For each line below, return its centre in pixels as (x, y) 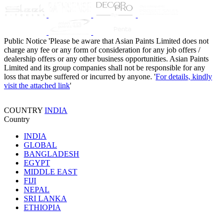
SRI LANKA (45, 198)
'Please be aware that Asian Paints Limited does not (129, 41)
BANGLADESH (52, 154)
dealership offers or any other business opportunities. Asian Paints (106, 58)
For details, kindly (184, 76)
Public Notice (25, 41)
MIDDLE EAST (51, 171)
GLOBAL (40, 145)
